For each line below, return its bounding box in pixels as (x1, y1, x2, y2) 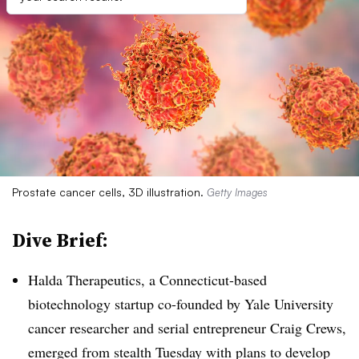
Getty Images (207, 186, 268, 199)
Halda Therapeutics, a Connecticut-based (28, 270, 267, 289)
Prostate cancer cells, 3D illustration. (12, 185, 207, 199)
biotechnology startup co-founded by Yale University (28, 294, 333, 313)
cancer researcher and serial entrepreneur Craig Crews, (28, 318, 346, 337)
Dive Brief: (12, 227, 108, 253)
